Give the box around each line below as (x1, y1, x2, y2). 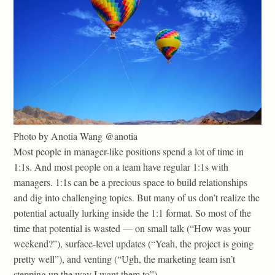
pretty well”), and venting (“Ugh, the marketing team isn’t (14, 252, 235, 265)
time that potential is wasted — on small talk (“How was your (14, 221, 250, 234)
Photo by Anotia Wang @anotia (14, 129, 137, 142)
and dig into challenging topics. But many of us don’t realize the (14, 190, 260, 204)
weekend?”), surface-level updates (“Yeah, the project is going (14, 236, 254, 250)
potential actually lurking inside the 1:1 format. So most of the (14, 206, 251, 219)
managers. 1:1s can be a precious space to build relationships (14, 175, 247, 188)
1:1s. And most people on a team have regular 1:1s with (14, 160, 228, 173)
